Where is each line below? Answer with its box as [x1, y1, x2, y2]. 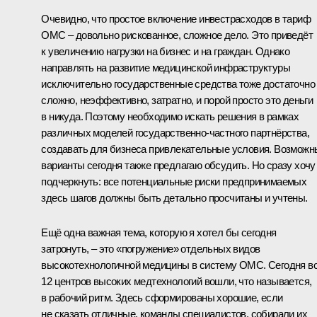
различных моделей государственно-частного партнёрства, [41, 126, 309, 139]
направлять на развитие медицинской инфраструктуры [41, 61, 290, 74]
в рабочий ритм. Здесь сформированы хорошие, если [41, 291, 283, 304]
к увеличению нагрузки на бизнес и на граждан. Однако [41, 45, 290, 57]
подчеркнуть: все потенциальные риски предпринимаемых [41, 175, 307, 188]
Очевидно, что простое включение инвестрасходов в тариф [41, 12, 311, 25]
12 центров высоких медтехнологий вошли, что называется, [41, 275, 312, 287]
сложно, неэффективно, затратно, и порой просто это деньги [41, 93, 313, 106]
